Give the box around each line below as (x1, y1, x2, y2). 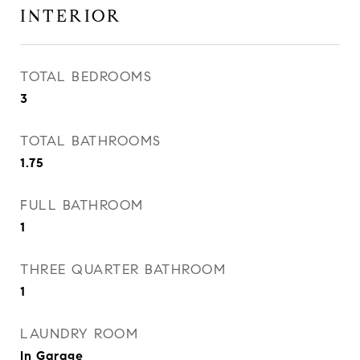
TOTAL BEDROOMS (20, 68, 152, 85)
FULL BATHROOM (20, 197, 144, 214)
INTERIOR (20, 6, 122, 27)
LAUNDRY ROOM (20, 325, 138, 342)
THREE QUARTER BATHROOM (20, 261, 226, 278)
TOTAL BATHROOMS (20, 133, 162, 149)
